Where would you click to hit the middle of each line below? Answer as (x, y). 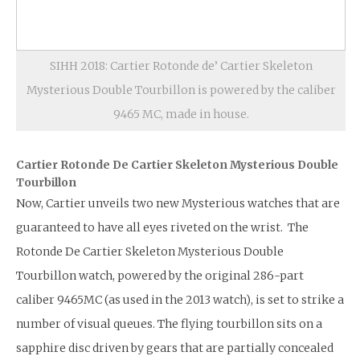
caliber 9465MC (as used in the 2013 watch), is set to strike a (180, 299)
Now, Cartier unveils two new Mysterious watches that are (178, 203)
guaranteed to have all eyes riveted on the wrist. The (162, 227)
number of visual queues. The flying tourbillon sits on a (169, 323)
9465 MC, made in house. (181, 114)
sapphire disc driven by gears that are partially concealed (175, 348)
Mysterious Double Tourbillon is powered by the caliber (181, 90)
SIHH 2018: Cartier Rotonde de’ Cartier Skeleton (181, 65)
